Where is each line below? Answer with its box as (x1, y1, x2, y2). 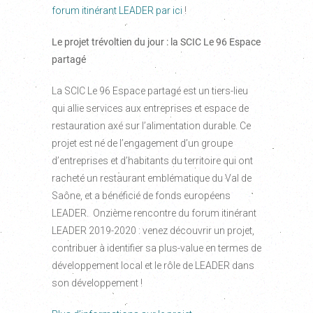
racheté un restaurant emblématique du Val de (52, 173, 252, 184)
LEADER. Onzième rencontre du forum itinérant (52, 208, 256, 219)
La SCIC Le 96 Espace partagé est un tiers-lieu (52, 85, 248, 97)
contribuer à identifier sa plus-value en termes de (52, 242, 261, 254)
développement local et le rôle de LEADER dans (52, 260, 254, 272)
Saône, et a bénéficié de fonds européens (52, 190, 231, 202)
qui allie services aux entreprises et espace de (52, 103, 249, 115)
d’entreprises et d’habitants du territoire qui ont (52, 155, 253, 167)
